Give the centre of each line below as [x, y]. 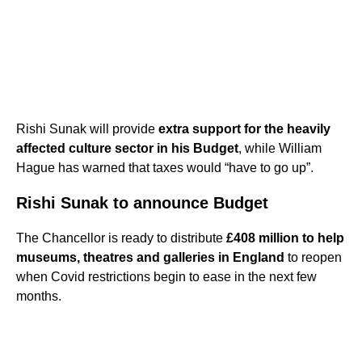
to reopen [313, 257]
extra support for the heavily [244, 129]
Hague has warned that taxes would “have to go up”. [165, 168]
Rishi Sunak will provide [87, 129]
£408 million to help [284, 238]
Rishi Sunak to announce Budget [142, 203]
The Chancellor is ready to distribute [120, 238]
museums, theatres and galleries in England [150, 257]
